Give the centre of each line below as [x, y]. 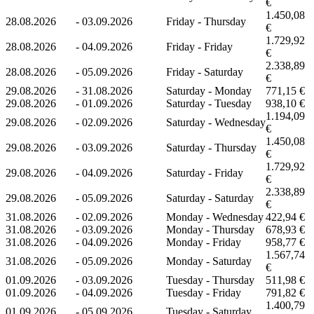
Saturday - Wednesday [216, 122]
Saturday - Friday [205, 172]
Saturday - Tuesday [209, 103]
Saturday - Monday [209, 90]
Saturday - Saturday [210, 198]
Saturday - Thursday [211, 147]
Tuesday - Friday [204, 292]
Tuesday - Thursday [210, 280]
